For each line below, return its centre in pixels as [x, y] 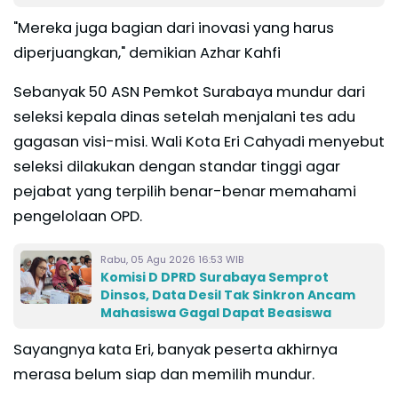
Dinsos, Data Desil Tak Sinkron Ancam [228, 295]
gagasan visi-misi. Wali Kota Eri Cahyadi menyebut [199, 141]
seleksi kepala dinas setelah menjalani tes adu [184, 116]
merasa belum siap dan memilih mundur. [164, 374]
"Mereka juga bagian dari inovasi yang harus [174, 28]
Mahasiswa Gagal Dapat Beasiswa [216, 312]
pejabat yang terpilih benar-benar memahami [185, 191]
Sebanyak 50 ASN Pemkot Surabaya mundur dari [189, 92]
